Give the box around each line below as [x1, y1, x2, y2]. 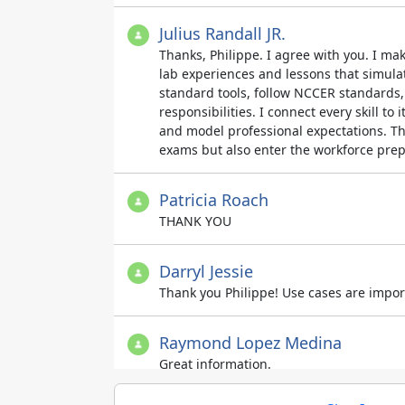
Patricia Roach [159, 189, 268, 211]
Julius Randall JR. [159, 23, 286, 44]
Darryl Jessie [159, 260, 253, 282]
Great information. [159, 355, 271, 372]
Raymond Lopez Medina [159, 332, 342, 353]
